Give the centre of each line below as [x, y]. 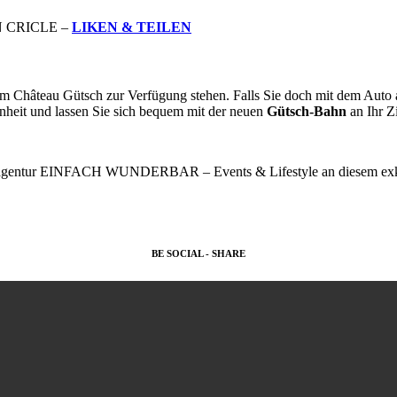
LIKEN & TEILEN [132, 27]
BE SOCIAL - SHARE [198, 254]
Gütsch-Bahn [307, 112]
